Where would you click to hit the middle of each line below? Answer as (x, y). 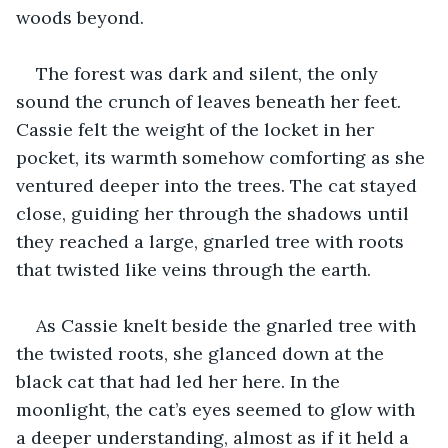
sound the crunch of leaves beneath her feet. (211, 101)
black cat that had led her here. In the (180, 381)
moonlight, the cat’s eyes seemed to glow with (218, 409)
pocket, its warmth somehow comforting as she (223, 157)
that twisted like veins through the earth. (193, 269)
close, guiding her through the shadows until (215, 213)
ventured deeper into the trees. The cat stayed (219, 185)
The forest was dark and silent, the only (209, 73)
